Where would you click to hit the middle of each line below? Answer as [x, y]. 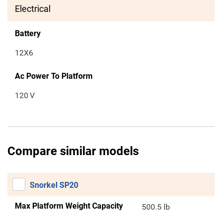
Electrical [33, 9]
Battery [28, 34]
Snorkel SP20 [54, 185]
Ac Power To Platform [54, 76]
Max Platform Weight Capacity [69, 206]
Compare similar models [73, 151]
